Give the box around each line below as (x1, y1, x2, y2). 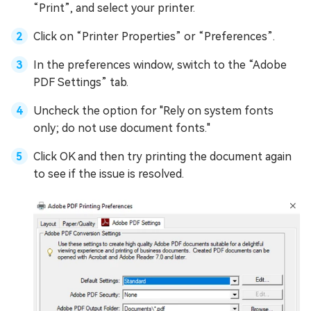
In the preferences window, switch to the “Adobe (33, 58, 287, 72)
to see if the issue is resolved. (33, 167, 184, 180)
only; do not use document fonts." (33, 121, 210, 135)
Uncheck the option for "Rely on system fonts (33, 103, 274, 117)
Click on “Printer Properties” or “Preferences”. (33, 29, 275, 43)
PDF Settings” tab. (33, 75, 128, 89)
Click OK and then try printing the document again (33, 149, 292, 163)
